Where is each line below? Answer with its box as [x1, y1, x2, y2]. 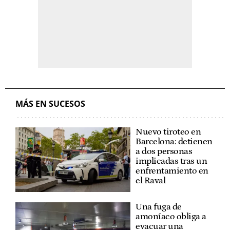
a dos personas [136, 146, 192, 157]
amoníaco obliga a [136, 212, 206, 222]
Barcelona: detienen [136, 137, 213, 147]
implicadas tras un [136, 156, 207, 166]
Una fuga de [136, 202, 182, 212]
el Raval [136, 176, 165, 186]
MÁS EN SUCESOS [15, 98, 85, 109]
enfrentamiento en [136, 166, 208, 176]
